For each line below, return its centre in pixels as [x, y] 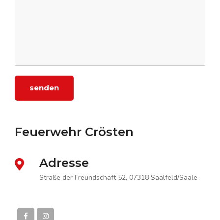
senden [44, 87]
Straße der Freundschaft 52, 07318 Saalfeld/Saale [118, 177]
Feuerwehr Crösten [74, 132]
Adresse [64, 163]
